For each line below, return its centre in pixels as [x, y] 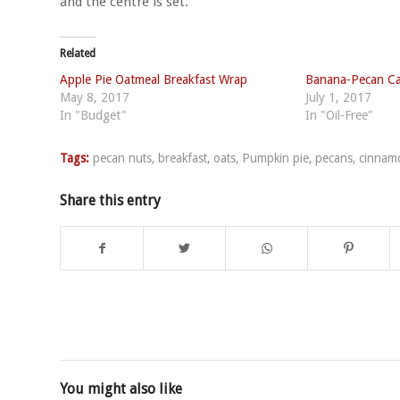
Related [78, 53]
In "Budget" [93, 115]
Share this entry [110, 200]
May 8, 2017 [95, 97]
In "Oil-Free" [339, 115]
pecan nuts [122, 158]
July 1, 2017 [338, 97]
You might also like [121, 388]
